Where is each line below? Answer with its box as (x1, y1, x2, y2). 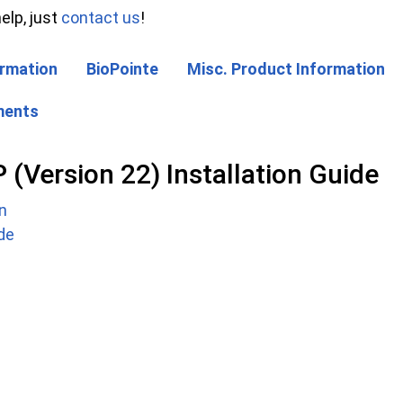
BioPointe (86, 59, 158, 79)
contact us (61, 8, 140, 28)
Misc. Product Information (187, 59, 385, 79)
